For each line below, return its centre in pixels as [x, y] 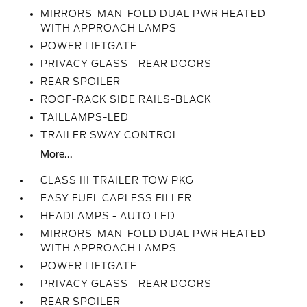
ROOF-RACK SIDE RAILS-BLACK [126, 99]
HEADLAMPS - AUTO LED [108, 216]
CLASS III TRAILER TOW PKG [118, 180]
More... [57, 154]
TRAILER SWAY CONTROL [110, 135]
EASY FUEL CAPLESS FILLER [116, 198]
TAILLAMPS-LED [85, 117]
